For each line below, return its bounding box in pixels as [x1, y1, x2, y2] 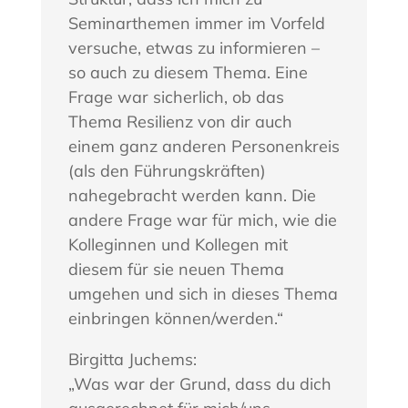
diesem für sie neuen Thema [67, 259, 284, 280]
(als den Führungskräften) [67, 160, 266, 182]
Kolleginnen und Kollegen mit [67, 234, 288, 256]
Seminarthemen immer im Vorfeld [67, 13, 325, 35]
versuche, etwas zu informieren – [67, 37, 320, 59]
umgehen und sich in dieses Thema [67, 283, 338, 305]
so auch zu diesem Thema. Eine [67, 62, 308, 84]
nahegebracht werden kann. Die [67, 185, 316, 207]
